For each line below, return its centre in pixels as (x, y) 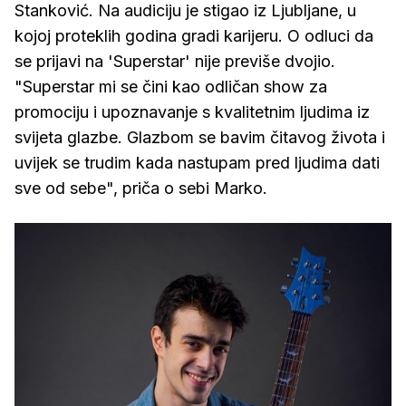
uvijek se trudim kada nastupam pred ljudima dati (197, 163)
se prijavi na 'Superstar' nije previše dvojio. (175, 61)
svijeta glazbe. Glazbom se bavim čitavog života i (200, 137)
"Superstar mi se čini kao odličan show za (171, 87)
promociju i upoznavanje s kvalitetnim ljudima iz (192, 112)
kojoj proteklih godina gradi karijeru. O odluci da (194, 36)
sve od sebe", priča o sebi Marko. (143, 188)
